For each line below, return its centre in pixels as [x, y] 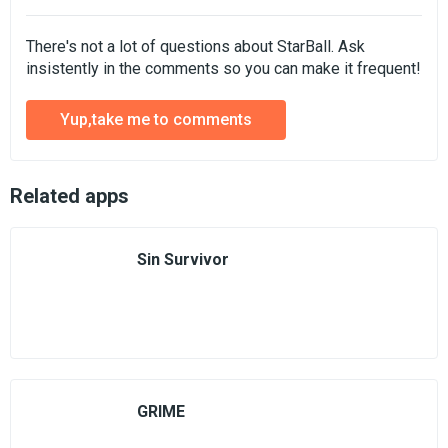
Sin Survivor [183, 259]
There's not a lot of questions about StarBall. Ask [195, 46]
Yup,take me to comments [156, 119]
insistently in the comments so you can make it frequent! [223, 68]
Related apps [69, 196]
